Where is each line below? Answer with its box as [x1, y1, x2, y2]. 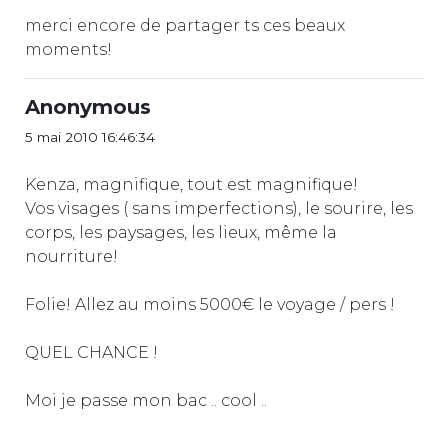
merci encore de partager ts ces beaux [25, 15, 345, 35]
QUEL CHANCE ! [25, 342, 158, 362]
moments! [25, 39, 112, 59]
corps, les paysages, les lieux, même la [25, 222, 337, 242]
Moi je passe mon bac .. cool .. [25, 390, 267, 410]
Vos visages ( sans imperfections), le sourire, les [25, 198, 413, 218]
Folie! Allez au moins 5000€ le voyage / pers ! [25, 294, 395, 314]
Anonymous [25, 94, 151, 119]
